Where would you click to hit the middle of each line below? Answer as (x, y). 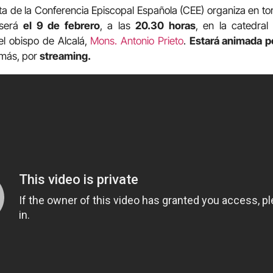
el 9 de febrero (62, 26)
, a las (118, 26)
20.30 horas (165, 26)
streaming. (65, 56)
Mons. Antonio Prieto (137, 41)
